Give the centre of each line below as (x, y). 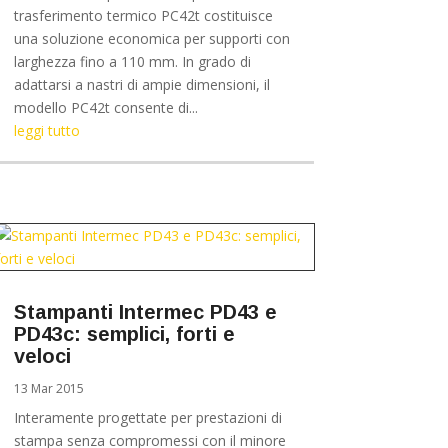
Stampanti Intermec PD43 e (145, 311)
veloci (42, 355)
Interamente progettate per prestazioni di (147, 417)
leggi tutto (46, 131)
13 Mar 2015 (48, 388)
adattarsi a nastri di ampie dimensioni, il (141, 85)
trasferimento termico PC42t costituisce (143, 16)
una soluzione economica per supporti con (151, 39)
